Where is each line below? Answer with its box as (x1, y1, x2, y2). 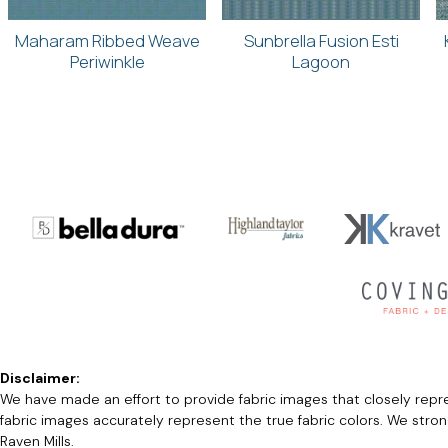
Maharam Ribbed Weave (14, 29, 200, 53)
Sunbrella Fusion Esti (243, 29, 399, 53)
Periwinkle (69, 50, 145, 74)
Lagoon (292, 50, 350, 74)
